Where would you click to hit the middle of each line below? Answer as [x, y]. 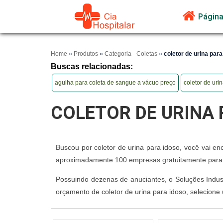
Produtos [86, 54]
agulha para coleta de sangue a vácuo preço [115, 82]
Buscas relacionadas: [92, 66]
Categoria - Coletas [131, 54]
